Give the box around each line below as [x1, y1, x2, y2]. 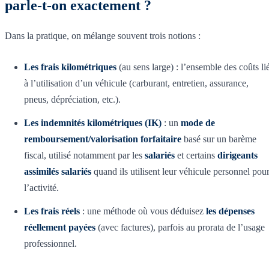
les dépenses [206, 205, 255, 216]
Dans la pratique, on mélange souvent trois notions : [5, 30, 201, 41]
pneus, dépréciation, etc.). [24, 94, 121, 104]
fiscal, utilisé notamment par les [24, 150, 145, 160]
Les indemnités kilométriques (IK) [24, 117, 162, 128]
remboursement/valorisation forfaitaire [24, 133, 181, 144]
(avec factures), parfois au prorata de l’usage [95, 222, 265, 232]
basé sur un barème [181, 133, 256, 144]
